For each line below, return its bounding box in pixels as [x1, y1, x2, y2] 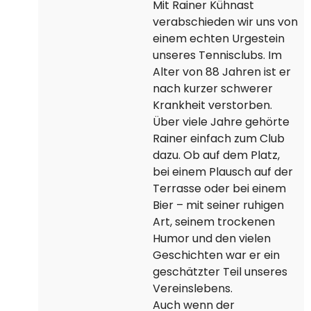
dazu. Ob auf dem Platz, [152, 147, 280, 163]
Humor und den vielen [152, 230, 271, 246]
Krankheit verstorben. [152, 97, 272, 113]
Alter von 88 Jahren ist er [152, 64, 291, 80]
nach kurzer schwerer [152, 81, 273, 96]
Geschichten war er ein [152, 247, 280, 263]
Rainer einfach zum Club [152, 131, 285, 146]
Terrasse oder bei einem [152, 180, 286, 196]
